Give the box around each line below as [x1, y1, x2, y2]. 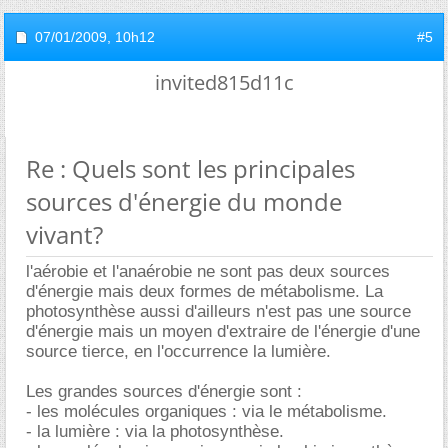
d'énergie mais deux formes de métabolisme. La [26, 281, 383, 301]
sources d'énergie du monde [26, 184, 342, 218]
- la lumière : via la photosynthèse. [26, 421, 284, 441]
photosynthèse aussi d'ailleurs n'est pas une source [26, 301, 411, 321]
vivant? [26, 217, 103, 251]
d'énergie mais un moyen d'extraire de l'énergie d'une [26, 321, 420, 341]
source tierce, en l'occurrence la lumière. [26, 341, 331, 361]
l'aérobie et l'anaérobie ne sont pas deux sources [26, 261, 390, 281]
